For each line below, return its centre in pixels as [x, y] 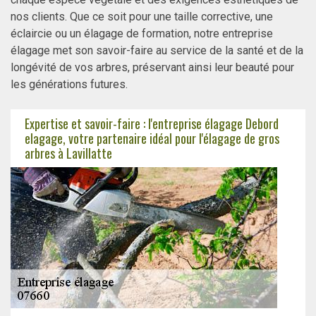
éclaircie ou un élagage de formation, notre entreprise [142, 34]
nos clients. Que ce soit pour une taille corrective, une [142, 17]
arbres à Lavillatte [68, 153]
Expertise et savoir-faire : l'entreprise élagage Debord [152, 123]
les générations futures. [69, 85]
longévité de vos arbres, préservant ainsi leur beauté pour [152, 68]
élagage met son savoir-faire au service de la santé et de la [157, 51]
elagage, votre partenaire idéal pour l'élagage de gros [152, 138]
